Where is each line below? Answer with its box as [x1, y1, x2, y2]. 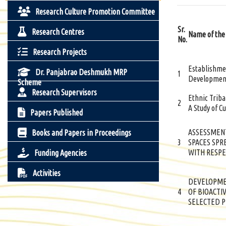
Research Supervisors [32, 88, 97, 97]
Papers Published [30, 108, 83, 117]
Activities [33, 168, 61, 178]
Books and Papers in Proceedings [32, 128, 131, 137]
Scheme [18, 78, 41, 87]
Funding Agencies [34, 148, 87, 157]
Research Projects [33, 47, 87, 56]
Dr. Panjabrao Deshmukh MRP [35, 68, 127, 77]
